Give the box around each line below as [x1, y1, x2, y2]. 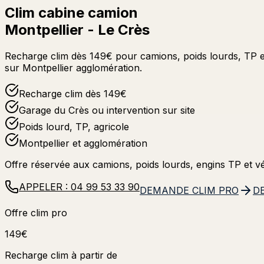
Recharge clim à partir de [5, 249, 117, 261]
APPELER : [19, 180, 71, 193]
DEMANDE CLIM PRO [140, 184, 239, 196]
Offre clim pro [5, 206, 67, 219]
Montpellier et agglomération [19, 137, 147, 149]
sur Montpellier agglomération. [5, 61, 142, 74]
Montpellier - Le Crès [5, 21, 150, 38]
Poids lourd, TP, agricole [19, 120, 129, 133]
